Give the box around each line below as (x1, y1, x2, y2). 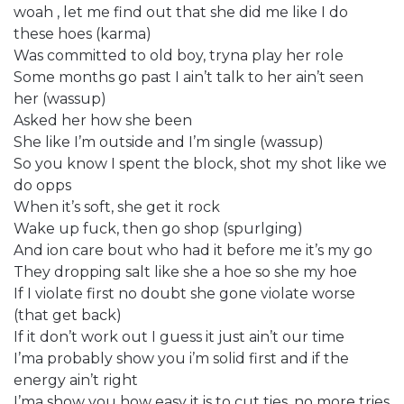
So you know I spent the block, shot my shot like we (14, 154, 387, 172)
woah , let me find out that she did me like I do (14, 3, 348, 21)
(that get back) (14, 306, 122, 324)
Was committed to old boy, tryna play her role (14, 46, 344, 64)
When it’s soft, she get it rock (14, 197, 220, 216)
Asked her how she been (14, 111, 192, 129)
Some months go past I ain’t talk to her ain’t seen (14, 68, 363, 86)
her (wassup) (14, 89, 106, 107)
